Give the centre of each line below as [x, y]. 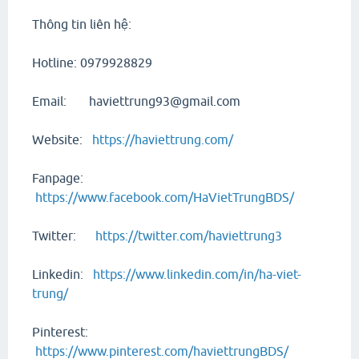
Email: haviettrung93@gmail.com [136, 101]
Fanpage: [58, 178]
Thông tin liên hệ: [82, 24]
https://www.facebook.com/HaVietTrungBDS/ [165, 198]
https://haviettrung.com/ [163, 140]
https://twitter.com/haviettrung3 [189, 236]
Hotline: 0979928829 [92, 63]
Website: [62, 140]
